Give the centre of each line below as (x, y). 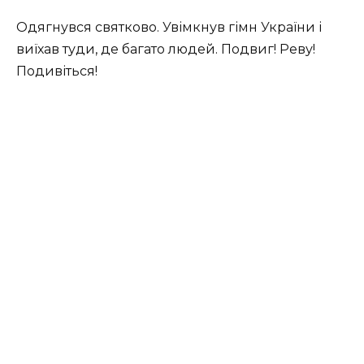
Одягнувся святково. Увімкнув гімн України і (169, 27)
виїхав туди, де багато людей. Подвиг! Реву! (166, 49)
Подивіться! (57, 71)
